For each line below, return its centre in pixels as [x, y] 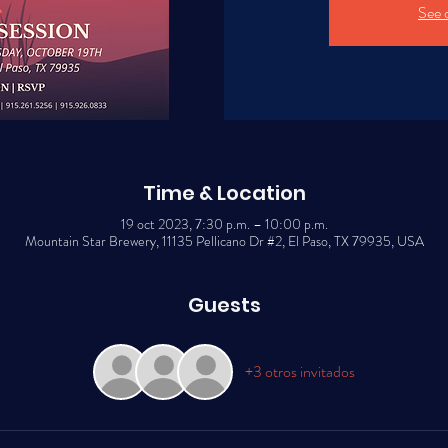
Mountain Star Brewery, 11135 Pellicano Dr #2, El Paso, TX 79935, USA [224, 241]
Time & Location [224, 193]
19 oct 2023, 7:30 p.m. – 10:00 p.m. [224, 224]
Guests [224, 305]
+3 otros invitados [300, 371]
